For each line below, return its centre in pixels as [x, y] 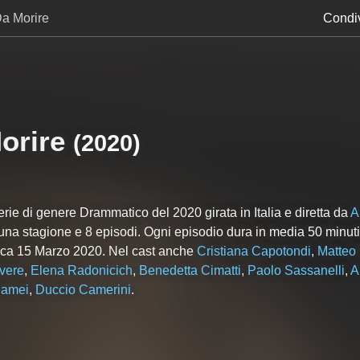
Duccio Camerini [83, 289]
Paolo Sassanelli [296, 270]
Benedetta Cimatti [190, 270]
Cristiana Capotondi [254, 251]
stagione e [52, 231]
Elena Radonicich [81, 270]
